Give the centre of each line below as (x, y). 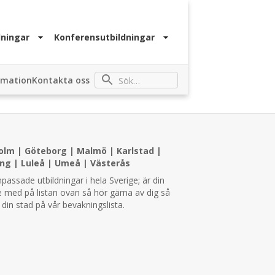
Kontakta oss (61, 80)
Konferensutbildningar (105, 37)
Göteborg (46, 151)
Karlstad (136, 151)
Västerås (110, 163)
